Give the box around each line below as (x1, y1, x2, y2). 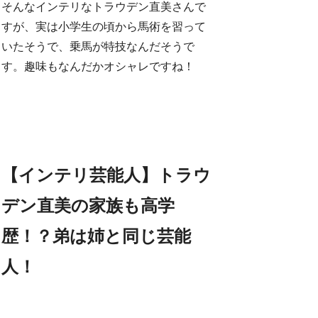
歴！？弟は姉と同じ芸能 (1, 226, 192, 246)
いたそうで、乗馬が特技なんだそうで (1, 40, 195, 53)
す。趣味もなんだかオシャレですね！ (1, 60, 195, 73)
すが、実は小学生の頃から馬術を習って (1, 21, 207, 33)
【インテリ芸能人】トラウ (1, 165, 212, 185)
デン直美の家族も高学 (1, 196, 175, 215)
